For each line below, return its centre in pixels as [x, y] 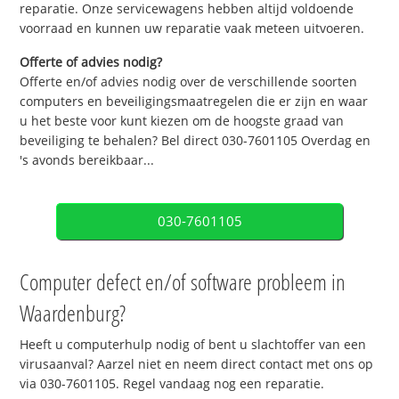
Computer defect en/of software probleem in [183, 282]
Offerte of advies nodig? [91, 62]
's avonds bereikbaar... [87, 160]
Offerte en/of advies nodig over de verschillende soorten [189, 82]
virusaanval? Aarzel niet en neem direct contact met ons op [197, 364]
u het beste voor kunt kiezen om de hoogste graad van [182, 121]
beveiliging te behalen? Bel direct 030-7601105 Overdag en [195, 141]
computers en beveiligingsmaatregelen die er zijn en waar [194, 102]
